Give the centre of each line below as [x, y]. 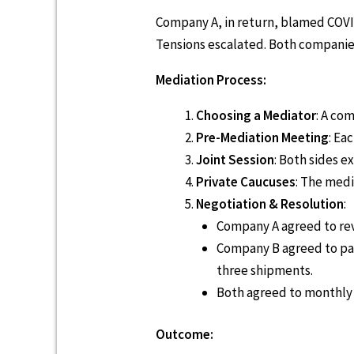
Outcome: [185, 335]
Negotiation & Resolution [270, 203]
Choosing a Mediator [256, 115]
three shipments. [264, 270]
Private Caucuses [246, 181]
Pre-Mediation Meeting [262, 137]
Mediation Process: [211, 79]
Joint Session [235, 159]
